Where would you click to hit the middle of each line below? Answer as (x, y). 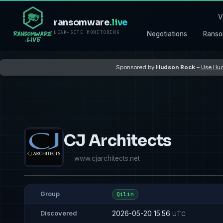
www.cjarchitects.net (107, 158)
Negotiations (167, 34)
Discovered (59, 214)
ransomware (82, 23)
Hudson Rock (176, 67)
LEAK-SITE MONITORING (87, 33)
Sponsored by (136, 67)
